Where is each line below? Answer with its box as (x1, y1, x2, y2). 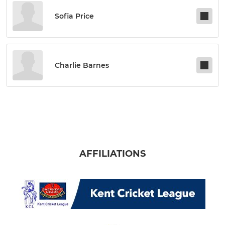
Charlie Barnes (55, 61, 109, 70)
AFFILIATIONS (79, 148, 146, 159)
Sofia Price (55, 12, 94, 21)
